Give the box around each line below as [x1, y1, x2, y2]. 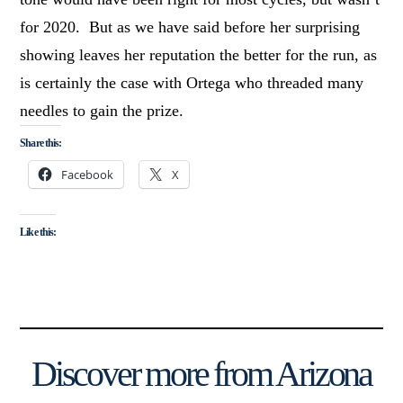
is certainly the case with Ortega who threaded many [20, 73, 364, 92]
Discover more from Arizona [31, 354, 372, 395]
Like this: [20, 226, 56, 239]
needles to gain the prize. [20, 101, 184, 120]
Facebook [61, 166, 114, 183]
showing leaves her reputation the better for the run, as [20, 45, 378, 64]
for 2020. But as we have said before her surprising [20, 17, 361, 36]
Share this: [20, 136, 61, 149]
